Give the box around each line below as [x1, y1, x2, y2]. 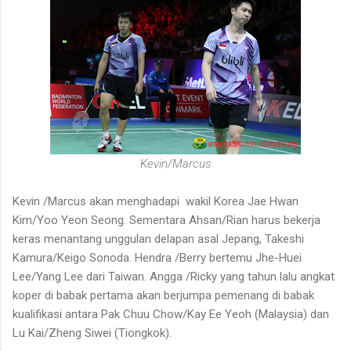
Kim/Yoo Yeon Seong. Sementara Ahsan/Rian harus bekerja [13, 212, 320, 227]
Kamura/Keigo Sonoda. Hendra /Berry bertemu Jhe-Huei [13, 250, 302, 265]
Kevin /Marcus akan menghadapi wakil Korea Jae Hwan [13, 194, 299, 208]
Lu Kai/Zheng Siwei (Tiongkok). [13, 325, 172, 340]
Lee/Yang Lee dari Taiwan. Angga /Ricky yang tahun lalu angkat [13, 269, 335, 284]
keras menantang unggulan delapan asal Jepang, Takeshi [13, 231, 304, 246]
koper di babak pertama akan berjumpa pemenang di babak [13, 288, 314, 302]
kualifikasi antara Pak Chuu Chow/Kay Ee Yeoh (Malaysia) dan [13, 306, 329, 321]
